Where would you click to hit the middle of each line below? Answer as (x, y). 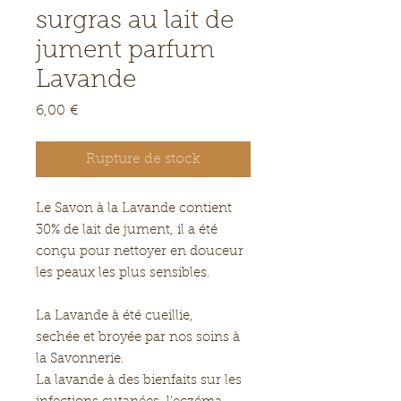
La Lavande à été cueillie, (115, 316)
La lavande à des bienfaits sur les (139, 381)
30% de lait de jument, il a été (127, 230)
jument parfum (125, 51)
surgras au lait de (135, 21)
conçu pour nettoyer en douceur (140, 252)
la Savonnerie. (80, 359)
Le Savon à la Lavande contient (134, 209)
